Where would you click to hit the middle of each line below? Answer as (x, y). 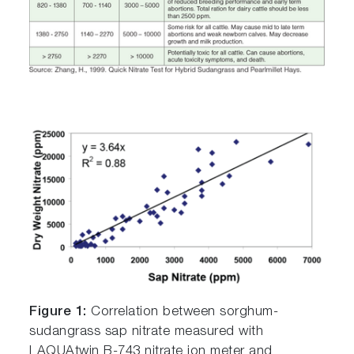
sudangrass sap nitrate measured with (147, 333)
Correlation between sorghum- (183, 313)
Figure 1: (58, 313)
